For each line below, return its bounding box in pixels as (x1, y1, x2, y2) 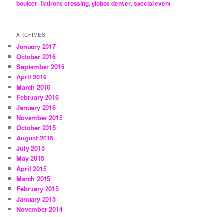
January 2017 (16, 41, 56, 51)
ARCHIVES (16, 31, 46, 38)
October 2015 (16, 123, 56, 132)
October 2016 (16, 51, 56, 61)
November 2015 (16, 112, 63, 122)
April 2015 (16, 163, 47, 173)
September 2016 (16, 62, 65, 71)
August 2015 (16, 133, 54, 142)
